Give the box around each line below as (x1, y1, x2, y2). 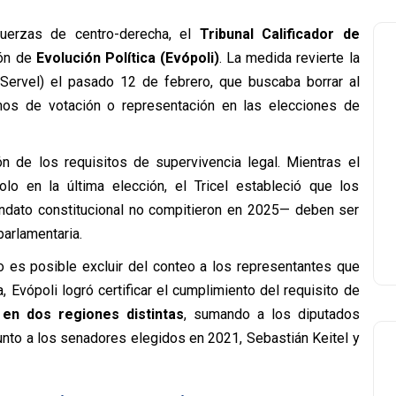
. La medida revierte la (218, 49, 360, 66)
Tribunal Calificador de (199, 26, 360, 42)
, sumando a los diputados (183, 306, 360, 323)
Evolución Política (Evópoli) (35, 49, 219, 66)
